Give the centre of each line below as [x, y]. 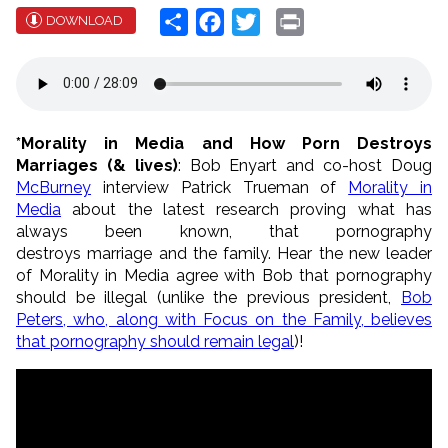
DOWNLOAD [84, 20]
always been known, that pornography [224, 231]
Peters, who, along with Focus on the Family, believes [224, 319]
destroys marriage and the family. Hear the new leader [224, 253]
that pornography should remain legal [155, 341]
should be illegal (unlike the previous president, [208, 297]
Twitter [285, 20]
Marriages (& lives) [97, 165]
